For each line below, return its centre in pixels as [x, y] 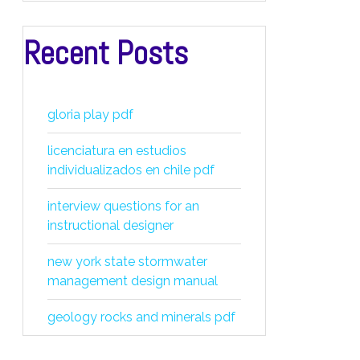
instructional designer [110, 225]
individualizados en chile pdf [131, 170]
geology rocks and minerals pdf [141, 317]
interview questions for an [123, 206]
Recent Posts [106, 53]
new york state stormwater [127, 262]
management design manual [133, 281]
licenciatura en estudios [117, 151]
